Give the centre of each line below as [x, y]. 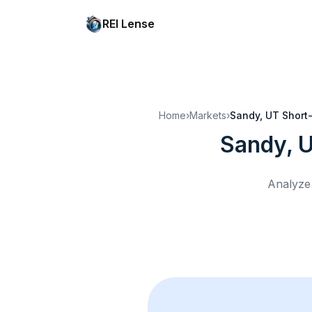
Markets [208, 115]
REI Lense [128, 24]
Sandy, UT [255, 115]
